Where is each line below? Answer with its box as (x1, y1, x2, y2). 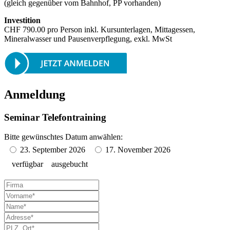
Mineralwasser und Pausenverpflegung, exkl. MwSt (4, 34, 172, 43)
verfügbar (12, 160, 43, 169)
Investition (4, 15, 41, 25)
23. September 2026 (20, 145, 85, 155)
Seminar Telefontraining (4, 111, 106, 123)
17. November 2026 (105, 145, 170, 155)
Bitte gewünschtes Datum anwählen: (4, 132, 123, 142)
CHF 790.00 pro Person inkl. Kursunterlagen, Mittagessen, (4, 25, 195, 34)
